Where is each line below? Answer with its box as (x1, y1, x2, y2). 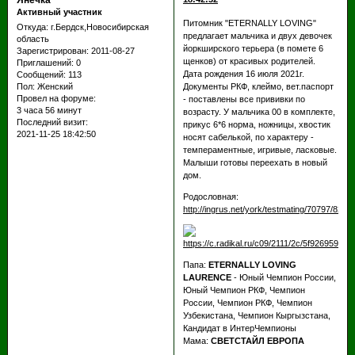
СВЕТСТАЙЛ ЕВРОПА (210, 335, 304, 345)
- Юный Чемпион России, (233, 272, 336, 282)
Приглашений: (16, 58, 74, 68)
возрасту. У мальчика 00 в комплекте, (182, 106, 335, 116)
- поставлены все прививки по (182, 94, 305, 104)
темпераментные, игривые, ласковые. (182, 144, 337, 155)
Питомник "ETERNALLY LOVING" (182, 17, 316, 28)
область (16, 34, 49, 44)
